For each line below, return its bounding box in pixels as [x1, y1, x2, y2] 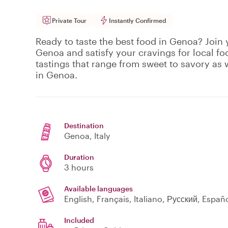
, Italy [90, 131, 110, 141]
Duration [64, 153, 94, 162]
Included [64, 216, 94, 225]
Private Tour [52, 17, 87, 24]
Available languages [64, 184, 133, 193]
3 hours [64, 162, 94, 173]
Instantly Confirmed [109, 17, 166, 24]
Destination [64, 121, 104, 130]
